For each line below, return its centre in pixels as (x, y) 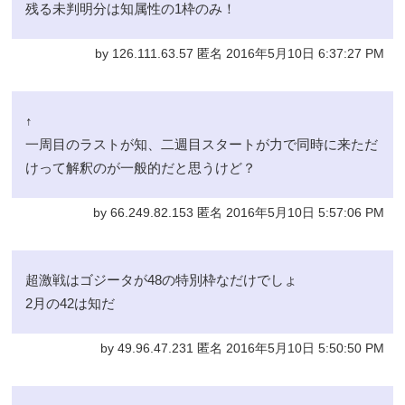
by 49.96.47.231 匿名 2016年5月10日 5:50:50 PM (242, 349)
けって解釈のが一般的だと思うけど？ (141, 168)
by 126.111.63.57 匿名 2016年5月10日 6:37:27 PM (239, 54)
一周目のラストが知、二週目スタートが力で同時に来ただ (202, 145)
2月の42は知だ (71, 304)
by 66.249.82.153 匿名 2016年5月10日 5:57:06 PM (238, 213)
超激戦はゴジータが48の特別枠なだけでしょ (162, 280)
